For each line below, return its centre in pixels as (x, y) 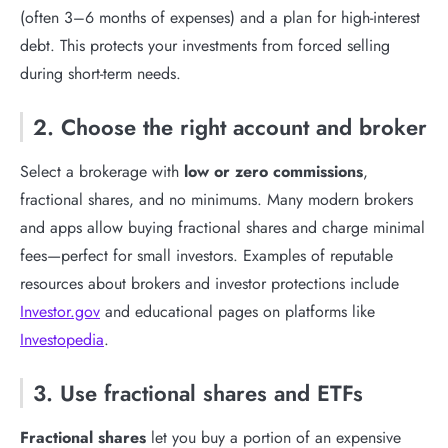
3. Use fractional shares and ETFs (198, 392)
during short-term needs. (100, 73)
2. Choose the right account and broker (230, 126)
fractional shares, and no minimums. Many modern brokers (216, 199)
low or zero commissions (273, 171)
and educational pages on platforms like (237, 311)
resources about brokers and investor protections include (209, 283)
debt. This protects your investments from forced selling (205, 45)
